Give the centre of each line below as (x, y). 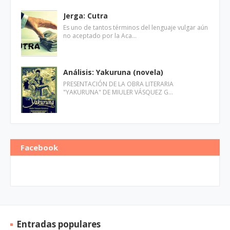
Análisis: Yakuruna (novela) (113, 72)
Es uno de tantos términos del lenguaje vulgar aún (136, 27)
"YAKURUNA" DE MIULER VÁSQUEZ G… (118, 92)
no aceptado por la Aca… (100, 36)
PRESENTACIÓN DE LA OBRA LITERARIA (118, 84)
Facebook (39, 147)
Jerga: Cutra (85, 16)
